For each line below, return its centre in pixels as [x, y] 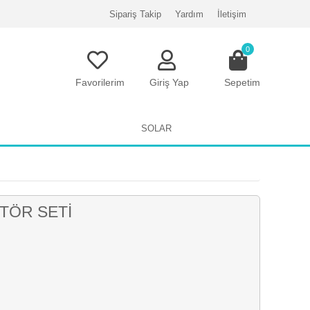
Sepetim [242, 82]
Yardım [189, 14]
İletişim [231, 14]
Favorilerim [100, 82]
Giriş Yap [169, 82]
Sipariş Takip [135, 14]
